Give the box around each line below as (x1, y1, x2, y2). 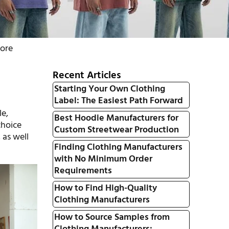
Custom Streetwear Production (54, 123, 179, 138)
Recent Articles (52, 67, 121, 84)
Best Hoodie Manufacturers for (54, 111, 178, 126)
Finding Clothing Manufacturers (54, 140, 182, 155)
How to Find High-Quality (54, 181, 157, 196)
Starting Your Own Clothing (54, 82, 165, 97)
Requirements (54, 164, 112, 178)
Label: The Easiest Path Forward (54, 94, 183, 108)
